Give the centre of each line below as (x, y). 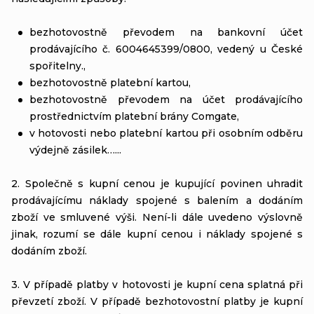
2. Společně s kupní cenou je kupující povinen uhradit (157, 183)
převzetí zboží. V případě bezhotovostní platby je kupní (157, 301)
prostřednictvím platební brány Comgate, (134, 116)
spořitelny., (57, 66)
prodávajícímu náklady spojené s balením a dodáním (157, 200)
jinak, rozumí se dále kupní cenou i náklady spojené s (157, 234)
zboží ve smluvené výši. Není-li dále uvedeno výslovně (157, 217)
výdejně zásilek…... (77, 150)
